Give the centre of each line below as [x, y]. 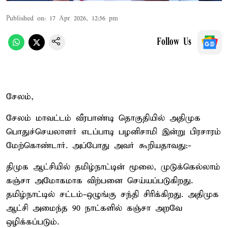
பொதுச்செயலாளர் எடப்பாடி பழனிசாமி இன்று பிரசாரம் [113, 132]
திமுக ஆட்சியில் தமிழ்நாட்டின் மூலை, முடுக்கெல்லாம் [113, 167]
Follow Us [174, 42]
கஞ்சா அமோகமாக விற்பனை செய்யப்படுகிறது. [99, 181]
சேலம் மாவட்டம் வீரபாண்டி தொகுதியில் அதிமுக [103, 118]
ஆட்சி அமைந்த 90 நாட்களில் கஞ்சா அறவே [94, 208]
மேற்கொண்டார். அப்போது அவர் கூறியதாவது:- [99, 146]
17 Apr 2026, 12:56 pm [84, 18]
